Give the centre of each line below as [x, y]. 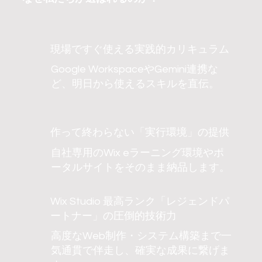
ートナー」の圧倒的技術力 [113, 216]
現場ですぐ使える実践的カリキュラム [139, 49]
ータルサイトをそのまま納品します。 [140, 167]
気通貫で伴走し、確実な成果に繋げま [140, 251]
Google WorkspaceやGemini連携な [134, 70]
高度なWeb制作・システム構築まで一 [141, 236]
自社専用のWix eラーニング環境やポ [137, 153]
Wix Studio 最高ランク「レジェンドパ [139, 201]
